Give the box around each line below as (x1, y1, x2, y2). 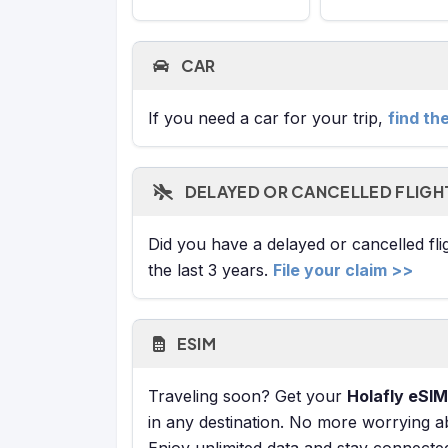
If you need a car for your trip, (148, 108, 388, 129)
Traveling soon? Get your (148, 386, 347, 407)
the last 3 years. (148, 260, 273, 281)
